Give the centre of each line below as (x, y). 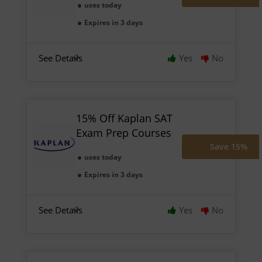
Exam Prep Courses (123, 132)
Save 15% (229, 147)
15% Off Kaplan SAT (124, 118)
